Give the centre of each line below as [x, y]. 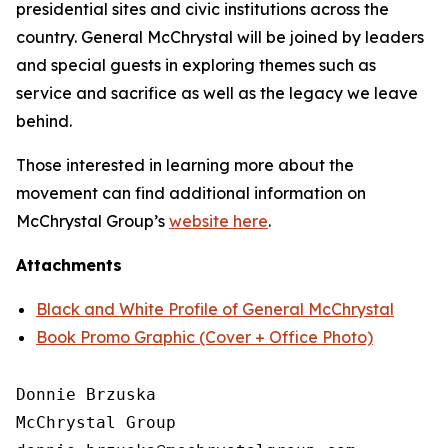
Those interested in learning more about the [185, 165]
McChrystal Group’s [92, 221]
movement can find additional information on [191, 193]
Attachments [69, 265]
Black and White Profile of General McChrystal [215, 309]
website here [218, 221]
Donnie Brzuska [86, 394]
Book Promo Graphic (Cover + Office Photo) [204, 337]
